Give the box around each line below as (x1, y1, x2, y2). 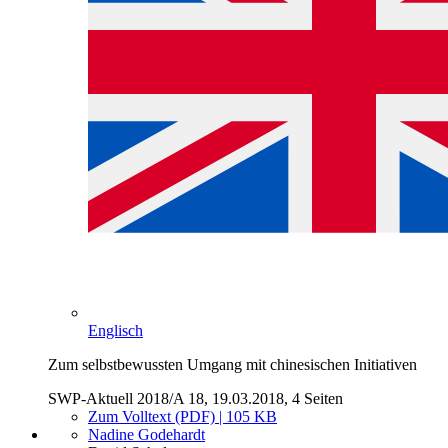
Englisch (88, 322, 143, 340)
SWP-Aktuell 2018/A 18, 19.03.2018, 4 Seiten (48, 390, 343, 408)
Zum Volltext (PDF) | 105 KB (88, 408, 277, 426)
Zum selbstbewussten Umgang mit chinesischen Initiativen (48, 356, 417, 374)
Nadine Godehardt (88, 426, 205, 444)
